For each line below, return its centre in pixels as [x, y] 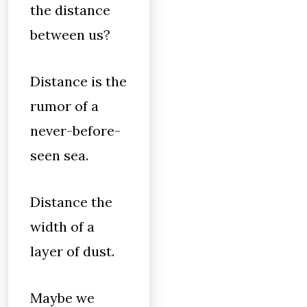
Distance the [71, 202]
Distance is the [78, 81]
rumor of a [64, 106]
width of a [62, 226]
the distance [70, 10]
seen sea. [59, 155]
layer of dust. [72, 251]
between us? [70, 35]
